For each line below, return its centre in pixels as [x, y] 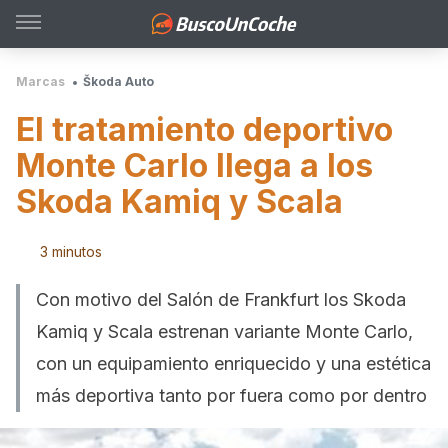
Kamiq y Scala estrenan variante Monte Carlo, [224, 331]
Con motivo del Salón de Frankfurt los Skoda [221, 299]
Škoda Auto [118, 81]
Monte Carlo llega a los [194, 165]
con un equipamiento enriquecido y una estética [233, 363]
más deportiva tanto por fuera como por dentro [231, 395]
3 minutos [71, 251]
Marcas [40, 81]
